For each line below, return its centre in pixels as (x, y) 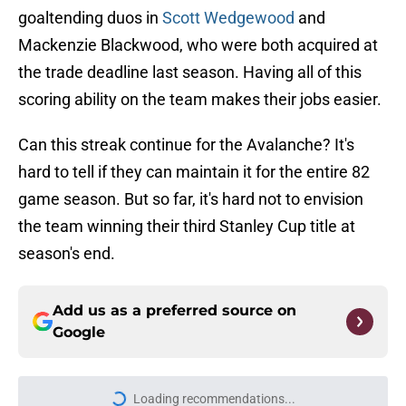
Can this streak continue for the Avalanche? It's (186, 145)
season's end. (67, 254)
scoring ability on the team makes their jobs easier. (200, 100)
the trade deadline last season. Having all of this (190, 72)
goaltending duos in (90, 18)
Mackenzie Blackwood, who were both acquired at (198, 45)
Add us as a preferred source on (174, 311)
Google (79, 333)
